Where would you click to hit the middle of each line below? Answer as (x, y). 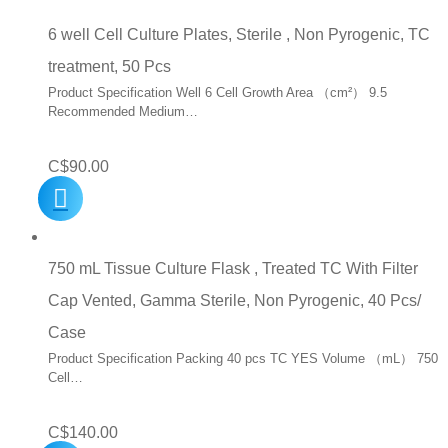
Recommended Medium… (123, 112)
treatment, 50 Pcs (109, 67)
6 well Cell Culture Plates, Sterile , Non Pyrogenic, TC (239, 35)
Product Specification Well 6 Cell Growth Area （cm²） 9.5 (217, 93)
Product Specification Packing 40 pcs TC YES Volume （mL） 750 (243, 358)
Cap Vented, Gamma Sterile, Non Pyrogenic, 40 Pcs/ (234, 300)
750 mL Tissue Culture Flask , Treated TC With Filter (233, 268)
